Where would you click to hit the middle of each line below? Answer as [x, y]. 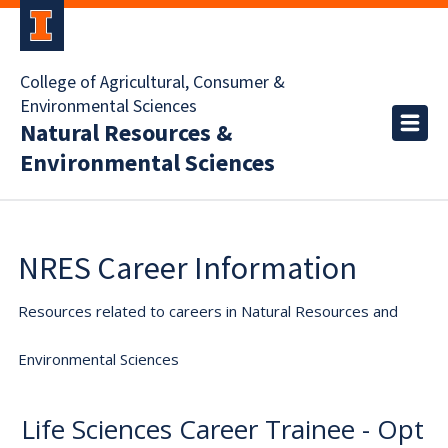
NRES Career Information [187, 268]
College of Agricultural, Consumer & [152, 82]
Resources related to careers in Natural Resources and [208, 311]
